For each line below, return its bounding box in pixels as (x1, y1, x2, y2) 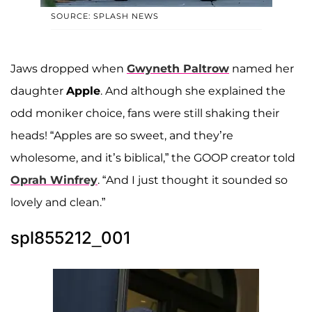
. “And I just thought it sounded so (97, 173, 288, 187)
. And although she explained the (100, 84, 286, 98)
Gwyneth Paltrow (127, 62, 229, 76)
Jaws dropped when (10, 62, 127, 76)
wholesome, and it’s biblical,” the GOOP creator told (10, 151, 295, 165)
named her (229, 62, 294, 76)
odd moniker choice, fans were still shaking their (10, 107, 279, 120)
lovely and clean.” (10, 196, 105, 210)
